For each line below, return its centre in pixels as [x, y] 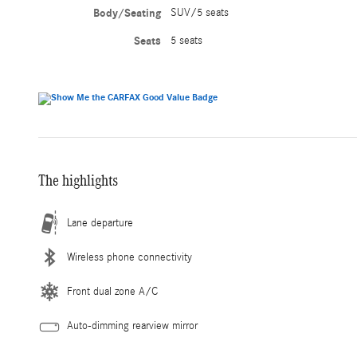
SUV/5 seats [200, 13]
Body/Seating [127, 14]
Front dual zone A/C [112, 292]
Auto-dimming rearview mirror [132, 326]
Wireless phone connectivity [129, 258]
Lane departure [100, 224]
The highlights [78, 180]
